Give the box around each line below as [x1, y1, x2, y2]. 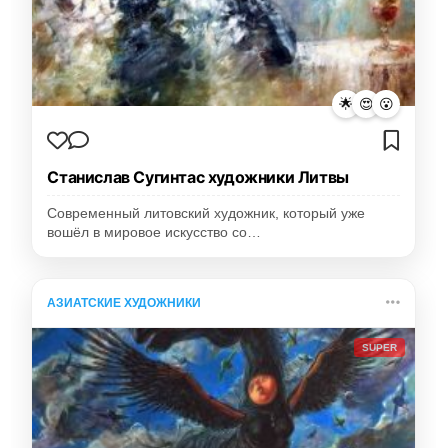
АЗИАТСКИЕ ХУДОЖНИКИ [47, 296, 202, 311]
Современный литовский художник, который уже [47, 206, 366, 222]
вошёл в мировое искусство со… [47, 225, 262, 241]
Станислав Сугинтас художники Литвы [47, 167, 349, 188]
